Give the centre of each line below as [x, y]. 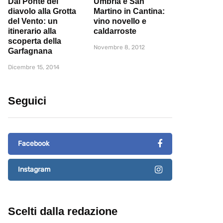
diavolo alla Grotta [42, 11]
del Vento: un [33, 21]
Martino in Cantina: [129, 11]
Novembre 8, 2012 [119, 48]
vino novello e [120, 21]
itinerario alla [32, 31]
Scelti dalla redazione [63, 212]
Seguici [27, 101]
